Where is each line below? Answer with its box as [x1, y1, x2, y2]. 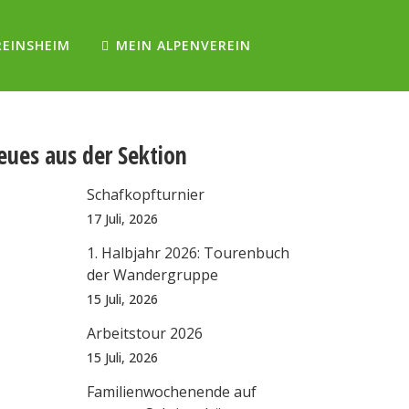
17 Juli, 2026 [87, 210, 159, 227]
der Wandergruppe [87, 265, 219, 285]
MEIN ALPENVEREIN [116, 37, 251, 54]
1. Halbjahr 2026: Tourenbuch [87, 243, 290, 263]
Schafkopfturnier [87, 184, 205, 204]
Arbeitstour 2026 [87, 323, 204, 343]
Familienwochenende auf [87, 382, 257, 402]
